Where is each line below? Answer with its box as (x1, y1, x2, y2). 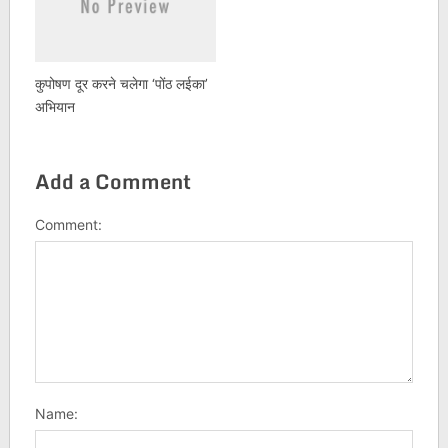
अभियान (34, 98, 75, 116)
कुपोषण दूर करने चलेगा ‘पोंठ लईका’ (34, 75, 208, 93)
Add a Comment (34, 165, 191, 199)
